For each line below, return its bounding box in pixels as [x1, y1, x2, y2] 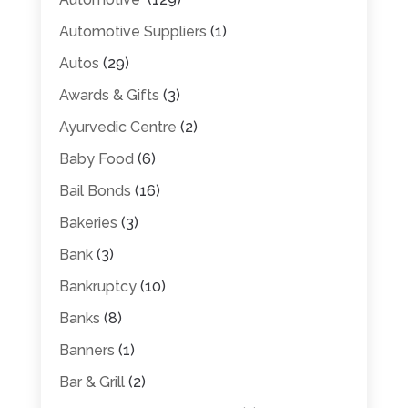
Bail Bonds [58, 181, 131, 199]
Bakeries [58, 213, 117, 231]
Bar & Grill [58, 372, 125, 391]
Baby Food [58, 149, 134, 168]
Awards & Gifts [58, 86, 159, 104]
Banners [58, 341, 115, 359]
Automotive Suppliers [58, 22, 207, 40]
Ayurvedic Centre [58, 117, 177, 136]
